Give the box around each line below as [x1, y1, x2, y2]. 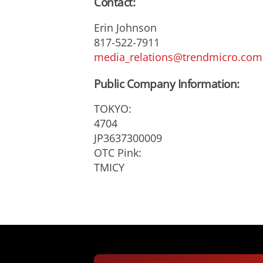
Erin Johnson [94, 20, 157, 35]
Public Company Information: [94, 76, 240, 92]
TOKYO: [94, 102, 131, 116]
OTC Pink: [94, 146, 141, 160]
